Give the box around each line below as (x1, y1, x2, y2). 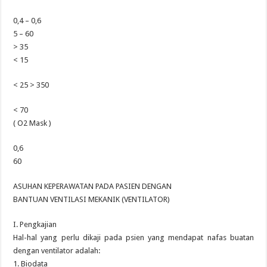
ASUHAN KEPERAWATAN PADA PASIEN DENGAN (13, 182, 172, 191)
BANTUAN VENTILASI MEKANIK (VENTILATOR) (13, 195, 170, 204)
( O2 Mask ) (13, 119, 52, 128)
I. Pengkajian (13, 220, 57, 229)
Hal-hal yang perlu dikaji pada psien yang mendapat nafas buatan (13, 233, 254, 242)
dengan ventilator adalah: (13, 246, 101, 255)
